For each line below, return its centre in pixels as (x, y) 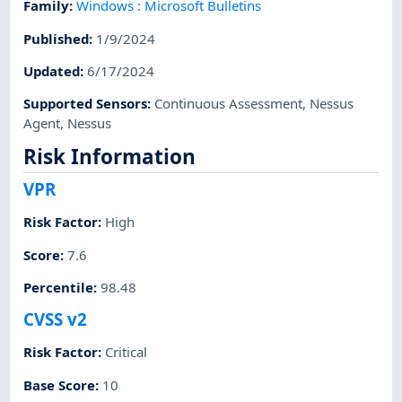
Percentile (59, 287)
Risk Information (110, 157)
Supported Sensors (86, 104)
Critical (127, 352)
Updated (52, 70)
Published (57, 38)
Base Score (60, 385)
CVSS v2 (56, 319)
